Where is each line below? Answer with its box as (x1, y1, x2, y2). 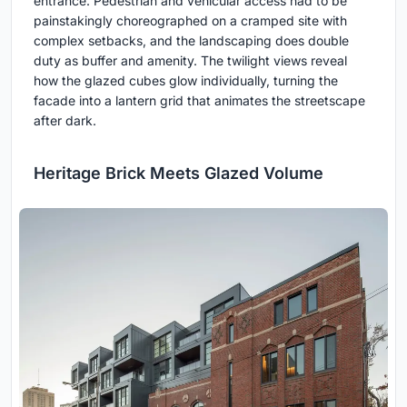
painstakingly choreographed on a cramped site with (34, 12, 347, 28)
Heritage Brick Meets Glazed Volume (34, 163, 323, 183)
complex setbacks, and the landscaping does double (34, 32, 349, 48)
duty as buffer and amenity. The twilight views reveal (34, 52, 347, 68)
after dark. (34, 112, 96, 128)
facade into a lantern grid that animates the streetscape (34, 92, 365, 108)
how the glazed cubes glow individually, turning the (34, 72, 338, 88)
